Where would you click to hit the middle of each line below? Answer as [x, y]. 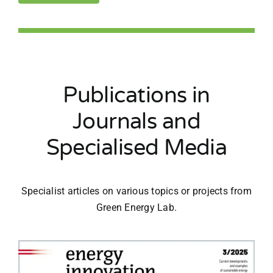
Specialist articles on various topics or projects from [136, 191]
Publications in [136, 96]
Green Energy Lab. [136, 208]
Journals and [136, 122]
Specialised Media [136, 148]
